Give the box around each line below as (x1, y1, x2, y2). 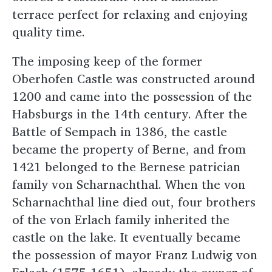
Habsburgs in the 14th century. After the (12, 104, 247, 124)
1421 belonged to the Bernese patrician (12, 157, 240, 177)
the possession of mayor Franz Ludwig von (12, 245, 257, 265)
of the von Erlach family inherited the (12, 209, 229, 230)
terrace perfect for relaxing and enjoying (12, 4, 248, 24)
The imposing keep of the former (12, 51, 202, 72)
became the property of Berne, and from (12, 139, 246, 160)
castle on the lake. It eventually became (12, 227, 240, 248)
